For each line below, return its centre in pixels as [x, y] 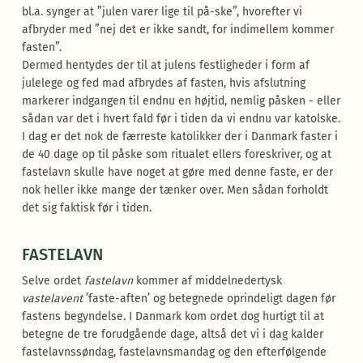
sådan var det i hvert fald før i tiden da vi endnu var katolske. [181, 119]
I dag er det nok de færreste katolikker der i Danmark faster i [179, 137]
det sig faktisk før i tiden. [86, 208]
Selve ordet [53, 281]
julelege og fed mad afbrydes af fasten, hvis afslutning [163, 83]
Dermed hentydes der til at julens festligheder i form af [165, 65]
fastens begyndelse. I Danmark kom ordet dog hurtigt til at [173, 316]
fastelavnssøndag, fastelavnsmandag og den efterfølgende [174, 352]
